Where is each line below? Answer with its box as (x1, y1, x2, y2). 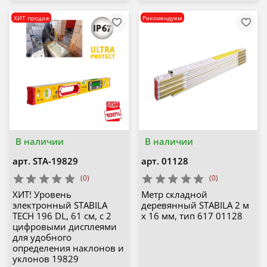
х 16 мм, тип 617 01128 (141, 210, 243, 222)
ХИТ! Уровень (12, 188, 72, 201)
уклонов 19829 (12, 253, 79, 265)
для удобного (12, 231, 72, 244)
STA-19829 (32, 154, 78, 167)
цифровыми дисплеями (12, 221, 117, 233)
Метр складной (141, 188, 207, 201)
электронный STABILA (12, 199, 107, 212)
